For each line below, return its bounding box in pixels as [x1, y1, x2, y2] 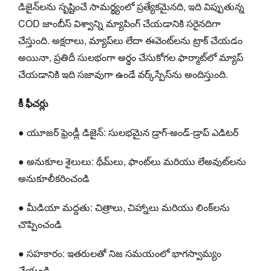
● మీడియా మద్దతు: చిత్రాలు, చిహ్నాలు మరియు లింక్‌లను [18, 200, 230, 214]
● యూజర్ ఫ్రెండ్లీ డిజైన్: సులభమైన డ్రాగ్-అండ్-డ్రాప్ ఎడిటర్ [18, 125, 238, 139]
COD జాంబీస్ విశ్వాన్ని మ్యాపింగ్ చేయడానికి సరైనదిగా [18, 16, 221, 30]
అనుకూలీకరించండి [18, 171, 90, 185]
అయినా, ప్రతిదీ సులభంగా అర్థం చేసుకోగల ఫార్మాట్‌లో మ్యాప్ [18, 50, 243, 64]
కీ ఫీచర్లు [18, 96, 48, 110]
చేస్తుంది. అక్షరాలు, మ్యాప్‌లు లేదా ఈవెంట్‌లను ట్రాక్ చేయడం [18, 33, 243, 47]
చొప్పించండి [18, 217, 62, 231]
